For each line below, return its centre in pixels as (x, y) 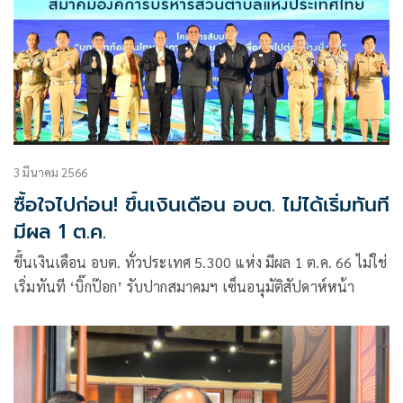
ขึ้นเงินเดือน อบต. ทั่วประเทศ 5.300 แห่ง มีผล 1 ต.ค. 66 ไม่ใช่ (201, 262)
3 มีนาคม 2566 (51, 172)
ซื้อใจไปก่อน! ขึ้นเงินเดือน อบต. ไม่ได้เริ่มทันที (201, 204)
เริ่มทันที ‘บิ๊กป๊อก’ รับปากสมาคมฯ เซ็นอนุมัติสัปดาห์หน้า (184, 286)
